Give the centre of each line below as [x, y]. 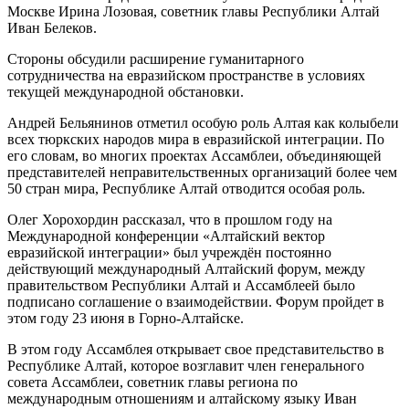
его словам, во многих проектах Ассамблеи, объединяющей [194, 155]
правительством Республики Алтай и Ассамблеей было [181, 285]
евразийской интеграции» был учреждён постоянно [169, 252]
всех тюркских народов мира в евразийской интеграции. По [196, 139]
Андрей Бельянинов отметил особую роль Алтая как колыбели [203, 122]
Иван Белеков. [52, 27]
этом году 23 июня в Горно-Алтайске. [126, 318]
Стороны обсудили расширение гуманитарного [156, 58]
